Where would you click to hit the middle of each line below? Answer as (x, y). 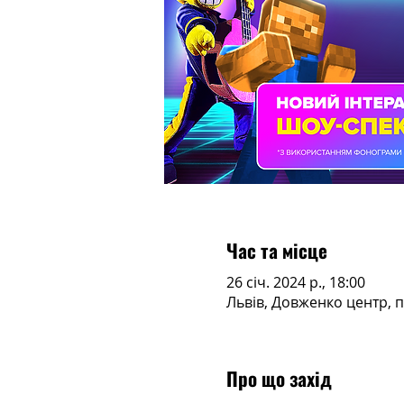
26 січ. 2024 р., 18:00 (295, 282)
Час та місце (276, 250)
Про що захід (279, 378)
